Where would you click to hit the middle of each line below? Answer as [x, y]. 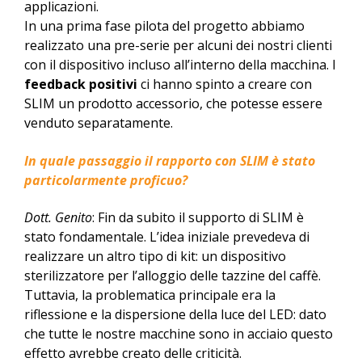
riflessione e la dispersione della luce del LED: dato [175, 315]
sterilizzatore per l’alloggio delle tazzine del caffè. [173, 276]
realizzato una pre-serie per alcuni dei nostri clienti [178, 46]
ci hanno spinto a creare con [225, 84]
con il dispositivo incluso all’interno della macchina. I [180, 65]
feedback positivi [81, 84]
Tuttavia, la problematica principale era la [150, 295]
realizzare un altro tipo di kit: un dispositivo [155, 257]
